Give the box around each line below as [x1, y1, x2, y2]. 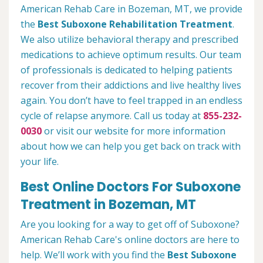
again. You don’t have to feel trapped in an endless [21, 93, 242, 107]
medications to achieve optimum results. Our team [21, 48, 241, 61]
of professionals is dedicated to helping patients [21, 63, 232, 76]
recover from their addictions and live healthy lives [21, 78, 241, 92]
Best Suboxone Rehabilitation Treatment [38, 17, 232, 31]
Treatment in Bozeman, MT [21, 195, 196, 214]
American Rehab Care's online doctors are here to [21, 232, 240, 246]
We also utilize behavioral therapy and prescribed [21, 32, 238, 46]
